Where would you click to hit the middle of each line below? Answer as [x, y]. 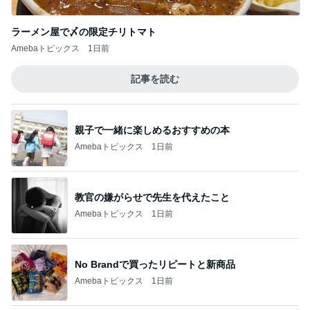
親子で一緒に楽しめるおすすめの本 [152, 130]
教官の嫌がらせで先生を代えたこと [152, 197]
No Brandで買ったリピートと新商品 [155, 264]
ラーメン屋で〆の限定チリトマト [84, 32]
